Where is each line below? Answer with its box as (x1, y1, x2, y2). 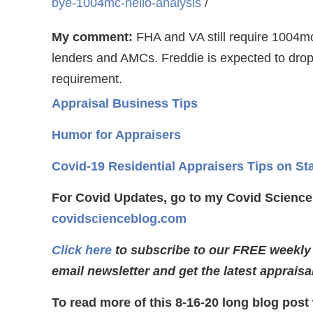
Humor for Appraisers (52, 128, 181, 142)
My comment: (52, 30, 133, 44)
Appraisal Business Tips (52, 96, 198, 110)
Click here (52, 243, 112, 257)
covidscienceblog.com (52, 212, 187, 226)
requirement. (52, 72, 122, 86)
